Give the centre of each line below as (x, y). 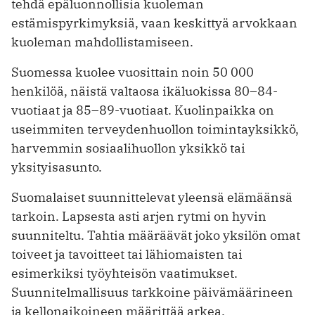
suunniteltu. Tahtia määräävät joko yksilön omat (156, 235)
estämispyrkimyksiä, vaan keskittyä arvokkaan (154, 22)
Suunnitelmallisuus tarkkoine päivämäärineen (152, 292)
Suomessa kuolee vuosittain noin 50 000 (133, 72)
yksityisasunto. (57, 167)
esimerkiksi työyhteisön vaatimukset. (124, 273)
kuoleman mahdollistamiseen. (102, 41)
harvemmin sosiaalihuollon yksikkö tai (128, 148)
